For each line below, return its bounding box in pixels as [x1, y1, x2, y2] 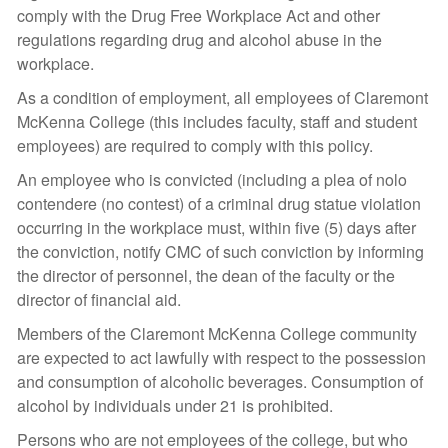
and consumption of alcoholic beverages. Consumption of [17, 370, 423, 393]
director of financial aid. [17, 288, 181, 311]
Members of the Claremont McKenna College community [17, 322, 417, 345]
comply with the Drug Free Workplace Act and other [17, 4, 380, 27]
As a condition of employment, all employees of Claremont [17, 86, 428, 109]
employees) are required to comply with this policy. [17, 134, 373, 157]
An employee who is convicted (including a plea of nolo [17, 168, 407, 191]
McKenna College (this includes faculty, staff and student [17, 110, 417, 133]
